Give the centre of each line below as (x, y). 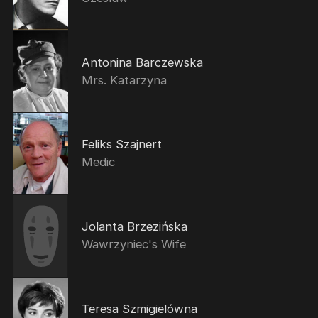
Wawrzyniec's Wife (133, 245)
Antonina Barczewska (142, 62)
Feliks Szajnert (121, 144)
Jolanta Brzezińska (134, 227)
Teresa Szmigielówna (139, 308)
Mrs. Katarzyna (124, 80)
